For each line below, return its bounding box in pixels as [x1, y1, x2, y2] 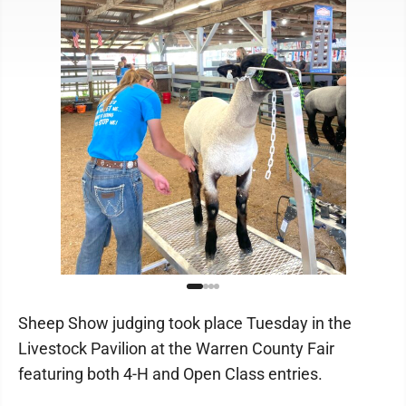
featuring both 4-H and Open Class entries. [18, 363, 323, 383]
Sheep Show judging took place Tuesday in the [18, 313, 352, 333]
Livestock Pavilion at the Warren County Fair [18, 338, 334, 358]
